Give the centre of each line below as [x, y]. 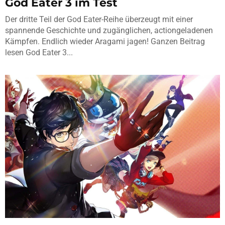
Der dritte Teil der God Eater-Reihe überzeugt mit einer [99, 19]
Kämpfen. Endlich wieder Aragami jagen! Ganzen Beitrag [105, 41]
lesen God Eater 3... [39, 52]
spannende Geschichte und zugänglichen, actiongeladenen [109, 30]
